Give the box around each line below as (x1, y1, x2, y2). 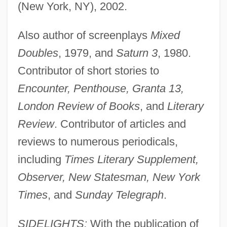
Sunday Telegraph (74, 188, 164, 202)
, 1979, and (58, 47, 116, 60)
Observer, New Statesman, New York (17, 171, 200, 184)
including (17, 153, 64, 166)
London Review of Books (17, 100, 140, 113)
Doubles (17, 47, 58, 60)
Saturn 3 (116, 47, 158, 60)
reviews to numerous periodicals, (17, 135, 178, 148)
